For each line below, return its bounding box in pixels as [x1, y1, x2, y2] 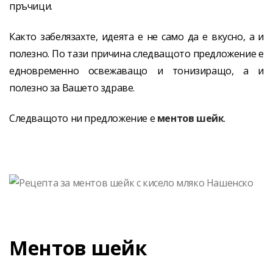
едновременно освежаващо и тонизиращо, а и [9, 63, 264, 77]
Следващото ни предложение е [9, 112, 157, 126]
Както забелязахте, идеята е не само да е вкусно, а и [9, 29, 264, 43]
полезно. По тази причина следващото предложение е [9, 46, 264, 60]
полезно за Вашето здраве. [9, 80, 135, 94]
